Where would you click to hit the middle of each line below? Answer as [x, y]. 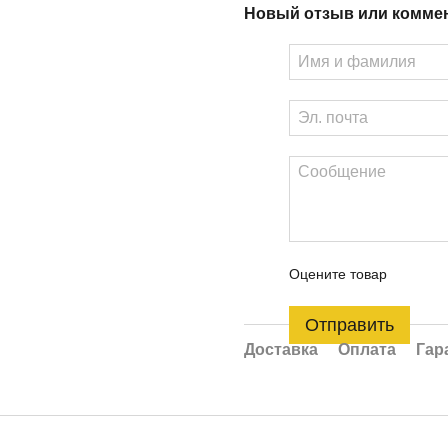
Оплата [367, 349]
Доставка [281, 349]
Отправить [349, 325]
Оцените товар [338, 274]
